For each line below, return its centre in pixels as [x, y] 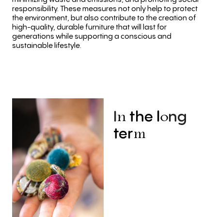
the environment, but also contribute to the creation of [104, 18]
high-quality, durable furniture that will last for [89, 27]
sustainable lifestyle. [47, 45]
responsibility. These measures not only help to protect [105, 8]
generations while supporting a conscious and [92, 36]
